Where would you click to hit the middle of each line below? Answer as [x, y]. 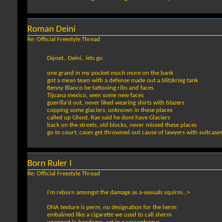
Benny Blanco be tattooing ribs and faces [100, 88]
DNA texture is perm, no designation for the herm [112, 208]
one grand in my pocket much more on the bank [110, 73]
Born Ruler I [50, 164]
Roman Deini [51, 30]
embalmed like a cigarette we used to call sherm [109, 215]
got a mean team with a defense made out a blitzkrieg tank [123, 81]
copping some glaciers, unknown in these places [110, 111]
